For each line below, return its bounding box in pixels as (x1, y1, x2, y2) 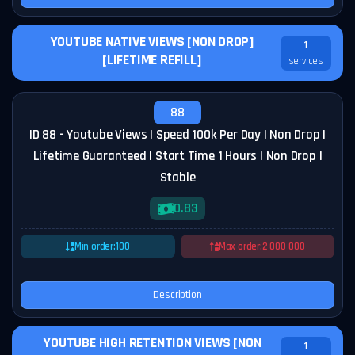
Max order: (218, 240, 262, 253)
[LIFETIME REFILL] (102, 51, 202, 69)
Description (153, 288, 202, 302)
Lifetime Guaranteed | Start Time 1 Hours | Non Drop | (32, 147, 323, 165)
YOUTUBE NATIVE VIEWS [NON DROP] (49, 32, 255, 51)
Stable (159, 169, 196, 186)
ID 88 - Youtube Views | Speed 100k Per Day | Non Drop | (29, 126, 326, 143)
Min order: (74, 240, 116, 253)
